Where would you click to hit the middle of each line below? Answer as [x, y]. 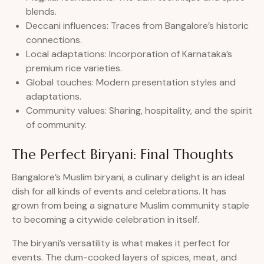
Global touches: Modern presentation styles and [131, 82]
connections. [54, 40]
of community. [56, 125]
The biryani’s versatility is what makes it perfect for [121, 243]
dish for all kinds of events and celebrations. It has [119, 192]
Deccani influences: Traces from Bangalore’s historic [137, 26]
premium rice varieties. [74, 68]
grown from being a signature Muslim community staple [131, 206]
